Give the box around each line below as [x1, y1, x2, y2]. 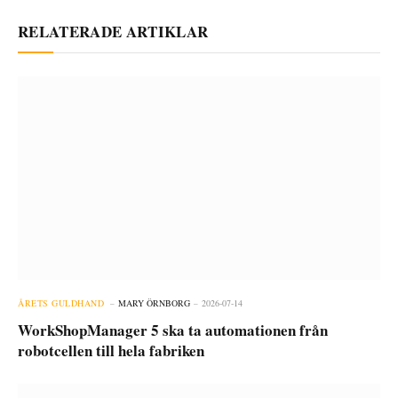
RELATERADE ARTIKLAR [18, 20, 209, 43]
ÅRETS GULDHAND [18, 297, 104, 309]
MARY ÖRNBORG [118, 297, 190, 309]
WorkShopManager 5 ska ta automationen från [18, 319, 328, 341]
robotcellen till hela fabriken [18, 339, 204, 362]
